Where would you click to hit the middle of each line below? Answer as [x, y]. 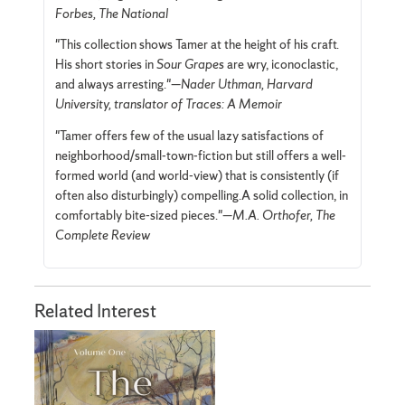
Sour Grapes [190, 65]
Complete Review [102, 235]
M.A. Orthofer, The [283, 216]
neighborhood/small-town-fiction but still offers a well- [200, 156]
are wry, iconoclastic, [281, 65]
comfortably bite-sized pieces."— [143, 216]
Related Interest [96, 310]
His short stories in [105, 65]
